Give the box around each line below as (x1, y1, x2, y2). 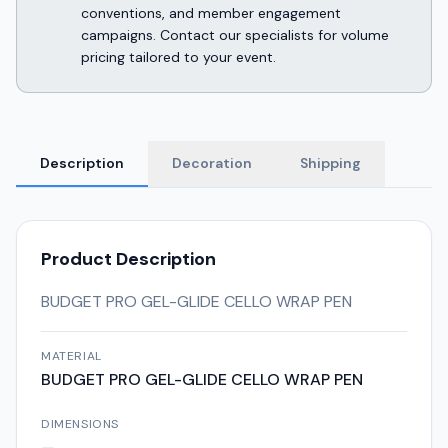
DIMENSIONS (41, 416, 119, 432)
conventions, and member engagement (81, 4, 341, 22)
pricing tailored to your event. (81, 48, 276, 66)
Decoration (172, 154, 252, 172)
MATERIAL (41, 348, 102, 364)
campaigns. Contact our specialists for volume (81, 26, 389, 44)
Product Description (41, 247, 216, 271)
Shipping (300, 154, 361, 172)
